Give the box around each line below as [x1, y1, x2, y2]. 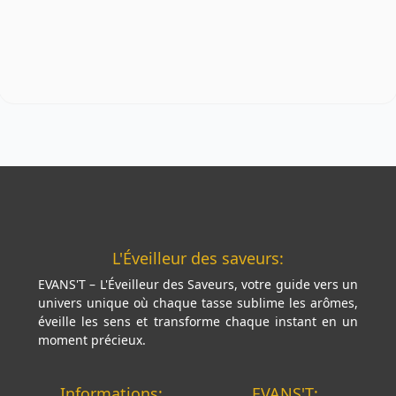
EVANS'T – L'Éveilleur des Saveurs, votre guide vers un [38, 275, 358, 293]
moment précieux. [38, 331, 146, 348]
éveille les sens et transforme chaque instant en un [38, 312, 358, 330]
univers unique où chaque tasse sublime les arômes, [38, 293, 358, 311]
